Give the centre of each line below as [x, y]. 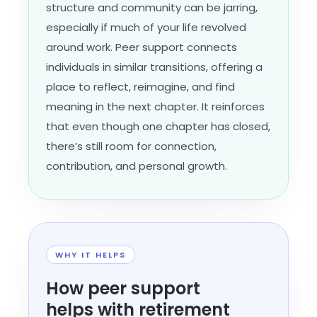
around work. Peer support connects [142, 47]
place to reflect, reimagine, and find [140, 87]
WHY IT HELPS [91, 255]
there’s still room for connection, [131, 146]
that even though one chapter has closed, [158, 126]
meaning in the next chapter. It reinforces [155, 106]
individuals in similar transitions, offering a [154, 67]
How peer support [123, 288]
